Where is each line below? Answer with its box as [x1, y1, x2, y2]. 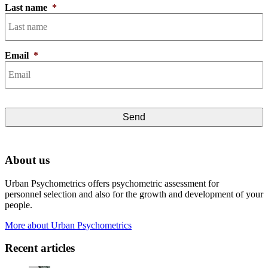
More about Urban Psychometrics [5, 220, 132, 230]
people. [5, 199, 32, 210]
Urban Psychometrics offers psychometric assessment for [5, 178, 219, 188]
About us [5, 153, 50, 166]
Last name [5, 2, 47, 13]
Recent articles [5, 242, 75, 255]
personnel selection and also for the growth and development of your [5, 188, 263, 199]
